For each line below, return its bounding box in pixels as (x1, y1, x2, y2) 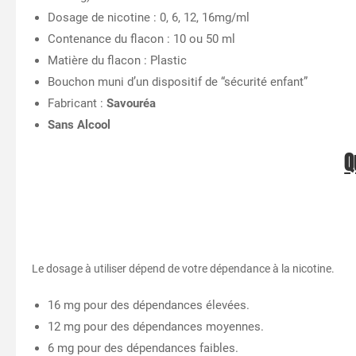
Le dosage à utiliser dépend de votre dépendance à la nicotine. (32, 261, 335, 275)
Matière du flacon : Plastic (48, 52, 187, 68)
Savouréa (106, 95, 156, 110)
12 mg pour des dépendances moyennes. (48, 319, 264, 334)
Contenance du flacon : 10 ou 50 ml (48, 31, 235, 46)
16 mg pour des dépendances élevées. (48, 297, 250, 312)
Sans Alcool (48, 117, 110, 132)
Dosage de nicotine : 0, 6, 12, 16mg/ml (48, 10, 250, 25)
